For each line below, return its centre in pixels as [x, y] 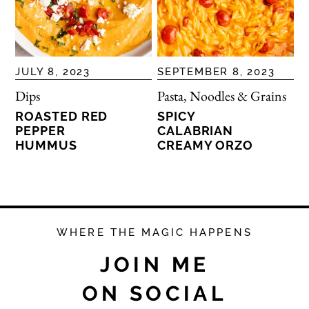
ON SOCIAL [154, 293]
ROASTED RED [62, 116]
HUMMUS [46, 145]
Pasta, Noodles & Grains [222, 96]
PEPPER [40, 130]
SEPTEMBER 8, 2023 [216, 71]
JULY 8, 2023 [53, 71]
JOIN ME [154, 264]
